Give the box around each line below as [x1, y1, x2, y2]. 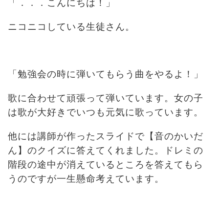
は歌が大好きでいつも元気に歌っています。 [8, 107, 203, 117]
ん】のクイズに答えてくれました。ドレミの [8, 145, 203, 155]
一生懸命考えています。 [57, 173, 164, 184]
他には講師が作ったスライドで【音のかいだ [8, 131, 203, 141]
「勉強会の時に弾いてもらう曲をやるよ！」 [8, 68, 203, 79]
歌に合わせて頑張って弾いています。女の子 [8, 92, 203, 103]
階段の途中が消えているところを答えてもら [8, 159, 203, 170]
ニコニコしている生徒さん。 [8, 21, 135, 32]
